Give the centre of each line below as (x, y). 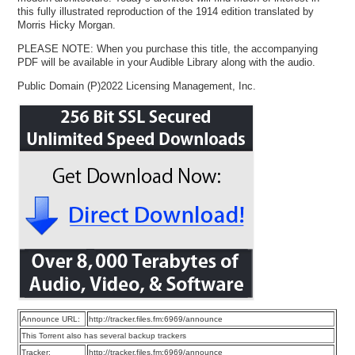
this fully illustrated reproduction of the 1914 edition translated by (166, 11)
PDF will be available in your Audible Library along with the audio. (167, 62)
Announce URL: (51, 319)
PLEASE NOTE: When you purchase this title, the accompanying (168, 48)
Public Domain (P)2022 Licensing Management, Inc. (137, 86)
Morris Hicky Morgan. (67, 25)
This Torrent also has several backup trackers (104, 336)
